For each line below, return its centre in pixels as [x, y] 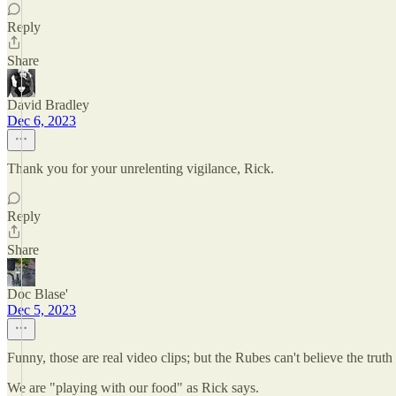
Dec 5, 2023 [42, 310]
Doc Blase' [38, 294]
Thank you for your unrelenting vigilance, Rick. [141, 168]
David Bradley [48, 105]
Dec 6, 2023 [42, 121]
